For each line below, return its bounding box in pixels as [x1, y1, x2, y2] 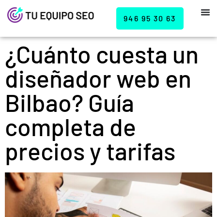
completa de [5, 112, 136, 141]
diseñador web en [5, 63, 191, 93]
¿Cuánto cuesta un [5, 39, 199, 68]
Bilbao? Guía [5, 88, 134, 117]
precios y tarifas [5, 136, 175, 165]
